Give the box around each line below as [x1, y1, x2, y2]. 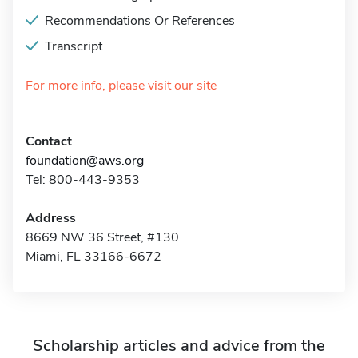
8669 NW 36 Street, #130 [26, 229, 179, 246]
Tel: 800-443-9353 [26, 171, 140, 189]
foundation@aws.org [26, 152, 144, 169]
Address [26, 209, 76, 227]
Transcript [45, 38, 102, 55]
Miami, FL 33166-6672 [26, 248, 161, 265]
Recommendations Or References [45, 12, 235, 30]
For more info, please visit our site [26, 77, 217, 94]
